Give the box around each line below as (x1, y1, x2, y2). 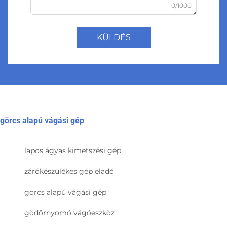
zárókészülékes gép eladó (24, 167, 114, 176)
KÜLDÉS (96, 32, 131, 43)
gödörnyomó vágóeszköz (24, 208, 115, 218)
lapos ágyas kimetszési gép (24, 146, 121, 156)
